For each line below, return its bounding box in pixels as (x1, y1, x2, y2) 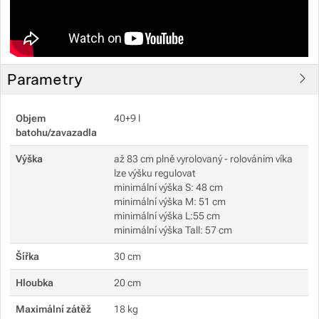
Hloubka (16, 276, 54, 288)
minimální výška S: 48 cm (114, 181, 224, 193)
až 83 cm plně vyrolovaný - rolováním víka (114, 152, 293, 164)
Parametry (6, 69, 83, 89)
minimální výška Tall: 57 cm (114, 224, 233, 236)
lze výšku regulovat (114, 167, 196, 179)
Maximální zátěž (16, 303, 92, 315)
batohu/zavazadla (16, 126, 98, 138)
